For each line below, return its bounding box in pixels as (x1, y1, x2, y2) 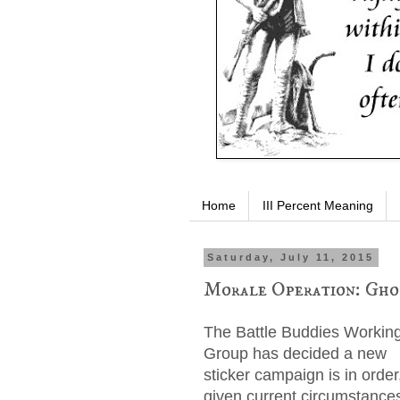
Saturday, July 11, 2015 (207, 252, 375, 263)
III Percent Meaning (262, 198, 373, 213)
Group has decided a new (204, 344, 387, 362)
